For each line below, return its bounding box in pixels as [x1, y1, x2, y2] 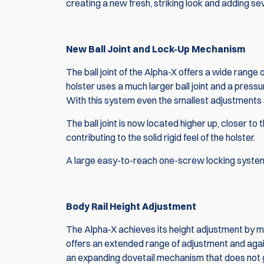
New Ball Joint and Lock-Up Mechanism [66, 43, 245, 55]
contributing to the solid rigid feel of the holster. [66, 131, 257, 144]
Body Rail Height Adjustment [66, 200, 196, 213]
